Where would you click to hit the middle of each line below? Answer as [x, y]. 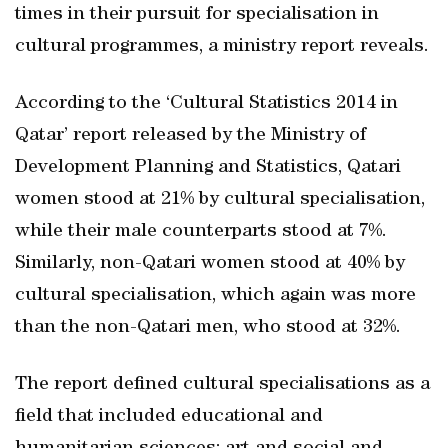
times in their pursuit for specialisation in [197, 15]
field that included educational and [169, 417]
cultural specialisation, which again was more [215, 296]
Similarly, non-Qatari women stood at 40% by [210, 264]
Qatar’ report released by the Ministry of [190, 136]
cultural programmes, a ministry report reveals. [222, 47]
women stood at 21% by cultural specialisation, [220, 200]
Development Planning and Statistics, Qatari [208, 168]
